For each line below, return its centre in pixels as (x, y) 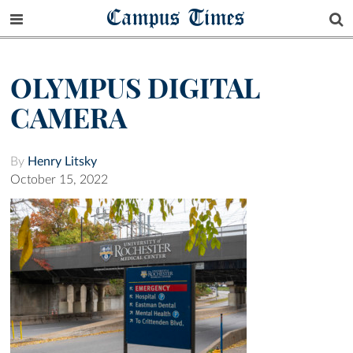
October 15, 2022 (59, 180)
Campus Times (176, 17)
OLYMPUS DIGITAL (135, 89)
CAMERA (69, 119)
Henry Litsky (62, 162)
